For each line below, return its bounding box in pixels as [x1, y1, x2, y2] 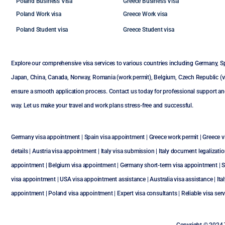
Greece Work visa [123, 11, 168, 18]
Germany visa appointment [11, 134, 80, 141]
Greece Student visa [123, 26, 174, 33]
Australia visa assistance [150, 176, 213, 183]
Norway [70, 74, 90, 81]
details [11, 148, 28, 155]
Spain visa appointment [84, 134, 145, 141]
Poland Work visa [16, 11, 61, 18]
